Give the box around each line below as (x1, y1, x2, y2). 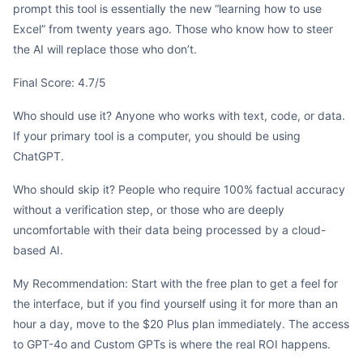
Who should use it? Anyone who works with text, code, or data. (13, 109, 345, 122)
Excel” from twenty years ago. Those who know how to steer (13, 22, 333, 36)
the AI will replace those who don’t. (13, 42, 197, 56)
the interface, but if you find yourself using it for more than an (13, 297, 338, 310)
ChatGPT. (13, 149, 64, 163)
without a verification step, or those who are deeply (13, 203, 284, 216)
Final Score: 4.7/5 (13, 75, 106, 89)
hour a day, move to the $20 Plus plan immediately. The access (13, 317, 349, 331)
